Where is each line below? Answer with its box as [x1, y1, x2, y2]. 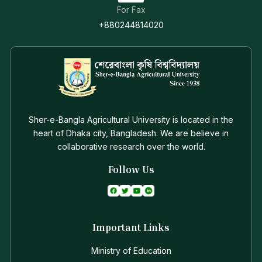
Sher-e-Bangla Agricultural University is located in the [29, 115, 233, 125]
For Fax [116, 5, 146, 15]
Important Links [92, 221, 170, 234]
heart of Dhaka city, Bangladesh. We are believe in [33, 128, 229, 138]
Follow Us [108, 163, 154, 175]
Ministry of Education [91, 246, 171, 256]
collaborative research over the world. [57, 142, 205, 151]
